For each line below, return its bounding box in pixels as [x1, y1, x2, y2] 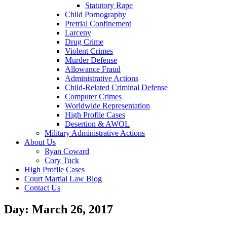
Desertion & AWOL [65, 120, 130, 128]
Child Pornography [65, 10, 126, 19]
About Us [24, 138, 56, 146]
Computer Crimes [65, 92, 122, 101]
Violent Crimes [65, 47, 113, 55]
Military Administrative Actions [45, 129, 145, 137]
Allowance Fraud [65, 65, 121, 73]
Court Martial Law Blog [24, 174, 102, 183]
